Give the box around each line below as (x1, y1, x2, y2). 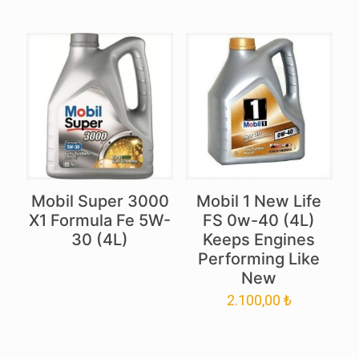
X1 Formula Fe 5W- (29, 211, 171, 231)
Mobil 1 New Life (196, 192, 322, 212)
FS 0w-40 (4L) (203, 211, 316, 231)
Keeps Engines (203, 230, 316, 250)
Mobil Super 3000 (30, 192, 169, 212)
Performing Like (198, 249, 321, 269)
